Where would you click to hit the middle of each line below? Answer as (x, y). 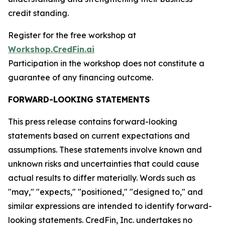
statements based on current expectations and (99, 136)
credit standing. (38, 13)
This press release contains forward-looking (93, 122)
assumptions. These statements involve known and (105, 150)
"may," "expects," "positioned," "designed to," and (105, 192)
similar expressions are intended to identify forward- (110, 206)
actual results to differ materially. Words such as (102, 178)
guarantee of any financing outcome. (81, 78)
